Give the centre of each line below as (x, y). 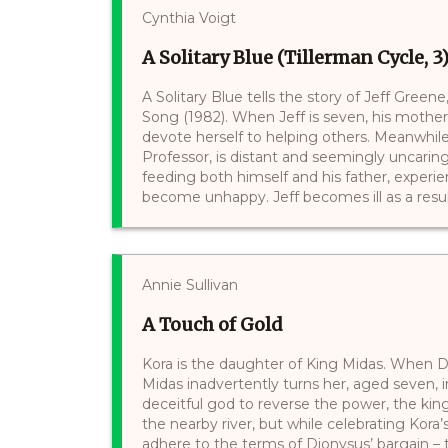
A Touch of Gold (212, 324)
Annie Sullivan (190, 284)
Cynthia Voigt (189, 17)
